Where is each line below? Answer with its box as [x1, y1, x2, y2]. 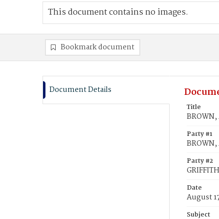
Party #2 [187, 156, 213, 166]
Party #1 [187, 129, 212, 139]
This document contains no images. [48, 6, 188, 19]
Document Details [49, 84, 111, 96]
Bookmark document [61, 42, 134, 53]
